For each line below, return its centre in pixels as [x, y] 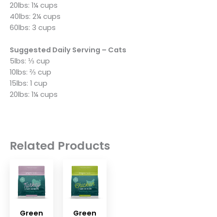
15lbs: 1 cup [29, 84]
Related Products [60, 145]
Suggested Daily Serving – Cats [68, 50]
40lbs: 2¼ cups [35, 16]
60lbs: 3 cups [33, 27]
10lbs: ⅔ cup [31, 72]
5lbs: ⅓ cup [30, 61]
